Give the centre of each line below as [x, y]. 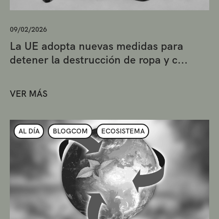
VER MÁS [29, 93]
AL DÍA [29, 131]
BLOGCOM [70, 131]
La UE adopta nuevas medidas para [97, 46]
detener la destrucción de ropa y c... [99, 60]
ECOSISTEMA [123, 131]
